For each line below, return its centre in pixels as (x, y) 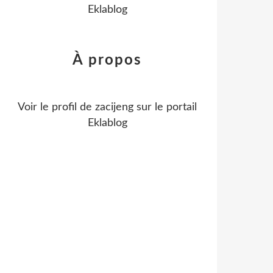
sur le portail (165, 107)
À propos (107, 60)
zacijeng (114, 107)
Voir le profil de (56, 107)
